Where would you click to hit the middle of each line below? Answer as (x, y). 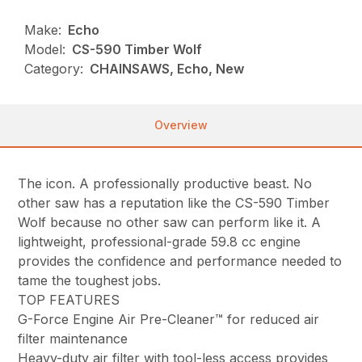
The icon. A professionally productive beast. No (165, 184)
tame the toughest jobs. (90, 281)
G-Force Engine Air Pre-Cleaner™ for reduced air (169, 320)
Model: (45, 50)
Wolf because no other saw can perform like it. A (170, 223)
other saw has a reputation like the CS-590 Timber (174, 203)
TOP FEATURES (69, 300)
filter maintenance (73, 339)
